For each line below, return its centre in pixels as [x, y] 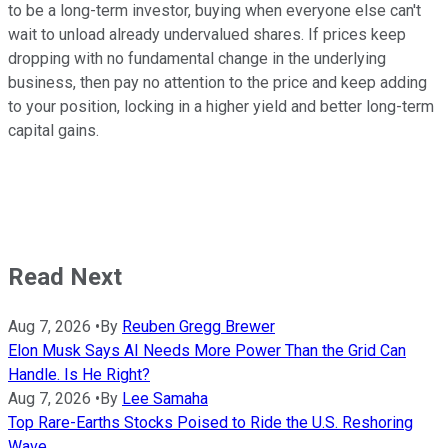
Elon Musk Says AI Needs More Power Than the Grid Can [207, 350]
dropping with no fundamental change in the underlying [197, 58]
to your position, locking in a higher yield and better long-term [221, 106]
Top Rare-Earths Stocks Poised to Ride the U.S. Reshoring [210, 422]
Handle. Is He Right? [79, 374]
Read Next [65, 276]
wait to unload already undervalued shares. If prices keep [207, 34]
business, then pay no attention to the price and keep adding [217, 82]
